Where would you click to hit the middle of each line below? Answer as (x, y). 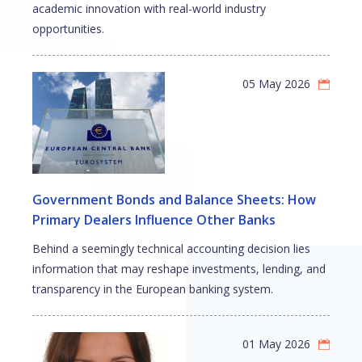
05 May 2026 (276, 84)
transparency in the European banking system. (153, 289)
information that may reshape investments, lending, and (179, 269)
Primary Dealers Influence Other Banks (154, 220)
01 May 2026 (276, 344)
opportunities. (68, 29)
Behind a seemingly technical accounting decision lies (171, 249)
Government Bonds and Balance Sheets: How (174, 200)
